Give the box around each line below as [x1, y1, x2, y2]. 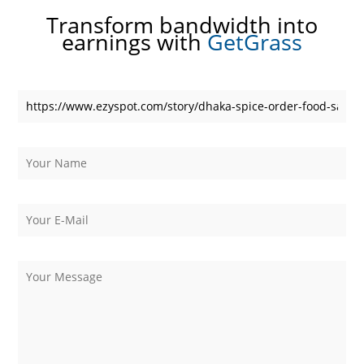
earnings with [62, 26, 207, 57]
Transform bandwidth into [46, 9, 318, 40]
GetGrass [207, 26, 302, 57]
